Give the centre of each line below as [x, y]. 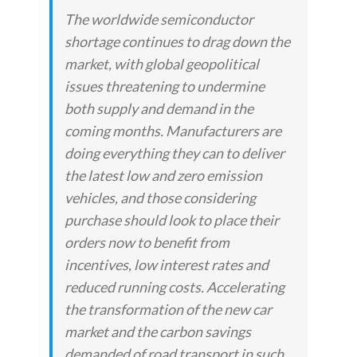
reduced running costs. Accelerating [175, 287]
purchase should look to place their [172, 220]
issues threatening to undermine [165, 86]
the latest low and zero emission [164, 176]
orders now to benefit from [147, 243]
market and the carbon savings [158, 332]
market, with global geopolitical [162, 64]
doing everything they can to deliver [175, 153]
